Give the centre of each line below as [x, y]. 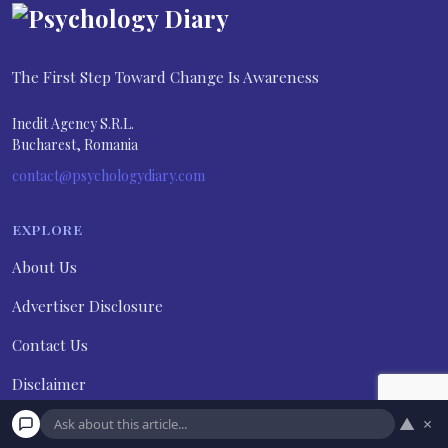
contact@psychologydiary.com [108, 176]
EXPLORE [47, 229]
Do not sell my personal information [139, 423]
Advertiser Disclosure [87, 306]
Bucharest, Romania [75, 145]
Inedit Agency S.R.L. [73, 124]
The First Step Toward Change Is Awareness [165, 77]
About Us [44, 267]
